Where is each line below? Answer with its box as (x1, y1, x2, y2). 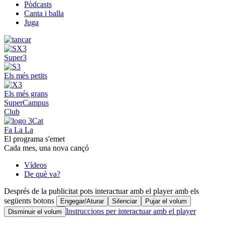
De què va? (24, 169, 60, 178)
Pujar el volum (145, 197, 187, 205)
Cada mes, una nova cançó (4, 143, 89, 152)
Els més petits (4, 71, 47, 80)
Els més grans (4, 89, 48, 98)
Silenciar (112, 197, 137, 205)
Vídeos (24, 160, 47, 169)
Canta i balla (24, 9, 64, 18)
